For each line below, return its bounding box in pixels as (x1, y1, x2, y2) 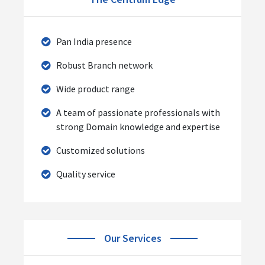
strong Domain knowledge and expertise (56, 120, 220, 132)
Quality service (56, 167, 115, 180)
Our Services (104, 231, 161, 245)
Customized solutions (56, 144, 145, 156)
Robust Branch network (56, 59, 153, 71)
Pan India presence (56, 35, 132, 47)
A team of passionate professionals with (56, 106, 220, 118)
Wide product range (56, 82, 135, 95)
